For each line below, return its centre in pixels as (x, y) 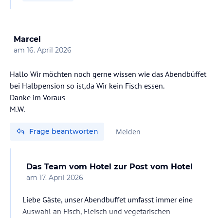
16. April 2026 (49, 50)
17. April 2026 (61, 177)
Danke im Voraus (37, 97)
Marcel (27, 39)
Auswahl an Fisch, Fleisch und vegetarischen (96, 211)
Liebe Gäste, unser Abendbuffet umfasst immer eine (108, 199)
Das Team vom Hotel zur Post (87, 166)
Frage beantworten (64, 131)
